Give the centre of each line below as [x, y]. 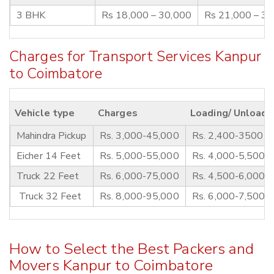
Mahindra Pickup [52, 136]
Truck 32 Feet [49, 197]
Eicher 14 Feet [49, 156]
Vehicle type [45, 113]
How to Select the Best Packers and [132, 249]
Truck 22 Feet [48, 176]
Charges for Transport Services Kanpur [135, 57]
